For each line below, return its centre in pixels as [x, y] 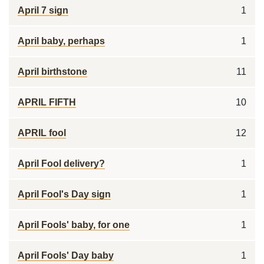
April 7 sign [43, 10]
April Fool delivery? [61, 164]
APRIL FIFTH [47, 102]
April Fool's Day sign [64, 194]
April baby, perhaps [61, 41]
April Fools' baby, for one [74, 225]
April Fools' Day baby [66, 255]
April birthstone [52, 72]
